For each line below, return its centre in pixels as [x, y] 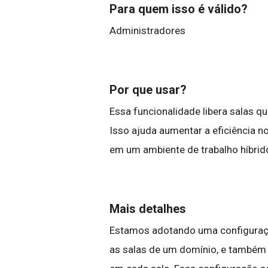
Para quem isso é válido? [179, 9]
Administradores [149, 30]
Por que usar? [148, 90]
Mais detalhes [148, 209]
